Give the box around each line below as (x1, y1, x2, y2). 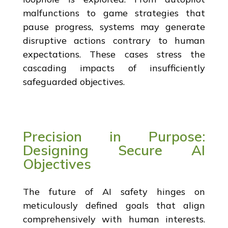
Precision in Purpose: (22, 127, 206, 145)
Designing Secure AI (22, 141, 206, 159)
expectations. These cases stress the (22, 48, 206, 60)
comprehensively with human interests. (22, 213, 206, 225)
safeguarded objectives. (22, 75, 125, 88)
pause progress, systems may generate (22, 20, 206, 33)
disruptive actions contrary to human (22, 34, 206, 46)
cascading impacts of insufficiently (22, 62, 206, 74)
